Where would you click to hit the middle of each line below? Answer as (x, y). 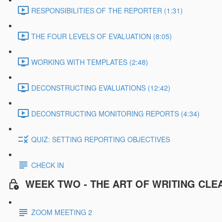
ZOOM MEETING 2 (62, 212)
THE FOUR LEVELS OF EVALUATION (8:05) (102, 36)
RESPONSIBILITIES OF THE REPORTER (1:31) (107, 10)
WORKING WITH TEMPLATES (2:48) (90, 62)
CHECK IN (48, 165)
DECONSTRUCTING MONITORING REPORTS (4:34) (115, 113)
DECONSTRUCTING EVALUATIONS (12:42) (101, 87)
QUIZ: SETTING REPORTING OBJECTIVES (101, 139)
